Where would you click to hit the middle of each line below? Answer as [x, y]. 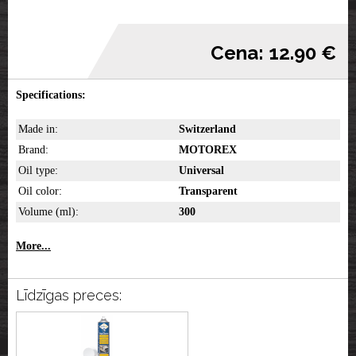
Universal [201, 171]
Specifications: [51, 95]
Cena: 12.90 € [273, 53]
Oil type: [38, 171]
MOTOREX [209, 150]
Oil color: [40, 192]
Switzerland [207, 130]
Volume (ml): [48, 212]
